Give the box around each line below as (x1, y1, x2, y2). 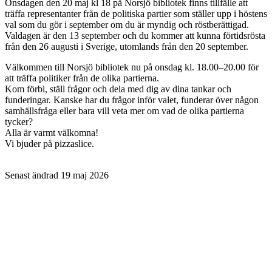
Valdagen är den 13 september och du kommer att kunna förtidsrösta (5, 30, 265, 41)
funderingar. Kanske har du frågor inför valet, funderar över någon (5, 94, 259, 105)
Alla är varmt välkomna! (5, 127, 98, 138)
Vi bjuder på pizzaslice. (5, 138, 94, 149)
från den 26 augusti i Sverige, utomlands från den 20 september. (5, 41, 248, 52)
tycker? (5, 116, 33, 127)
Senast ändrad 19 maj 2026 (5, 169, 109, 180)
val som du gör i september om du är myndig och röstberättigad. (5, 19, 249, 30)
